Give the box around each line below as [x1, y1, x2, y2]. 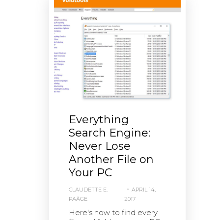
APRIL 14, [132, 186, 156, 193]
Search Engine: [69, 126, 150, 140]
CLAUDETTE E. [69, 186, 108, 193]
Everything [69, 113, 129, 127]
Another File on [69, 153, 154, 166]
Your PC [69, 166, 112, 180]
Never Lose [69, 139, 131, 153]
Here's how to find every [69, 208, 158, 218]
